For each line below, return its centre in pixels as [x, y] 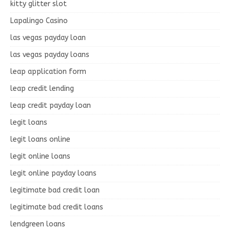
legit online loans [40, 156]
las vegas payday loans [50, 54]
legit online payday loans [53, 173]
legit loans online [40, 139]
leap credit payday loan [51, 105]
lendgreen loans [38, 224]
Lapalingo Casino [39, 21]
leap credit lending [42, 88]
